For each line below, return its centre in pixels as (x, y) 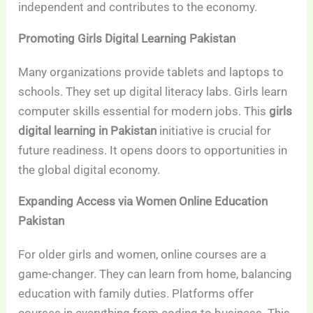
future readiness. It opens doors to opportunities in (153, 150)
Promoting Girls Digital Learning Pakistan (127, 38)
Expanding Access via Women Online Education (143, 201)
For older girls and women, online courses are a (143, 254)
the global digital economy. (89, 169)
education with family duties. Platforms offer (136, 293)
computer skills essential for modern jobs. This (144, 111)
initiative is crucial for (214, 130)
